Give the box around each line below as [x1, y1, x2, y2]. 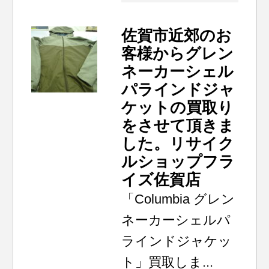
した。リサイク [121, 134, 235, 153]
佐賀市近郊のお [121, 26, 232, 44]
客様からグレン [121, 44, 234, 62]
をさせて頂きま [121, 116, 235, 134]
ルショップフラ [121, 153, 235, 171]
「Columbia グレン [121, 192, 235, 207]
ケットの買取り [121, 98, 234, 116]
